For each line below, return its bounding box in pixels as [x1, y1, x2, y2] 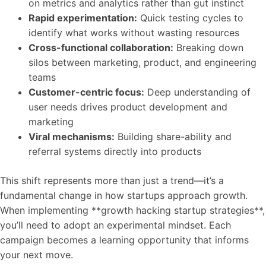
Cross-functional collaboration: [28, 42, 173, 53]
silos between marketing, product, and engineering [28, 56, 256, 68]
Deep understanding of [144, 86, 251, 98]
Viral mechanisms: [28, 131, 115, 142]
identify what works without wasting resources [28, 27, 239, 39]
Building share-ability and [115, 131, 232, 142]
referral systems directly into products [28, 145, 201, 157]
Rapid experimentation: [28, 12, 137, 24]
